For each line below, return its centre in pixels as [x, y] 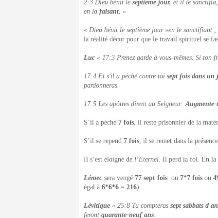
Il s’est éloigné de [109, 159]
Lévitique [98, 206]
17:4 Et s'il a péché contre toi [125, 76]
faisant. [110, 11]
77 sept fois [153, 178]
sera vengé [118, 178]
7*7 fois [191, 178]
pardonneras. [101, 85]
